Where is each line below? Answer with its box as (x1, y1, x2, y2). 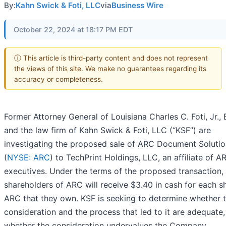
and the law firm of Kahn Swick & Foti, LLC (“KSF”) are (4, 125, 211, 136)
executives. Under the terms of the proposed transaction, (4, 166, 223, 177)
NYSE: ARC (7, 152, 50, 163)
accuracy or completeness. (14, 75, 103, 83)
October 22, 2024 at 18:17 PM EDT (14, 25, 133, 34)
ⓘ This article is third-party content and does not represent (14, 53, 208, 62)
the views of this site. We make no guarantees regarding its (14, 64, 206, 73)
